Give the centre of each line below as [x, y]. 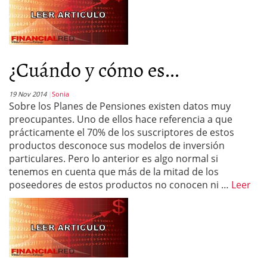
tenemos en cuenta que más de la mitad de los [114, 172]
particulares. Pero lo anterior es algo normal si [114, 159]
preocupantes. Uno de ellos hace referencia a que [121, 119]
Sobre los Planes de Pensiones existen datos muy [120, 106]
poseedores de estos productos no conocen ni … [120, 185]
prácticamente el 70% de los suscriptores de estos [122, 132]
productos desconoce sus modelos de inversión [117, 145]
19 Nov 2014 [28, 94]
